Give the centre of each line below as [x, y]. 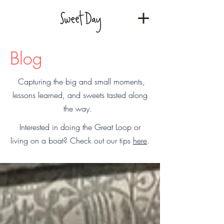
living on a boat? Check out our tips [72, 140]
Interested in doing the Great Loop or [80, 127]
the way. [80, 108]
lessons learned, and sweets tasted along [80, 95]
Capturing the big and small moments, [80, 81]
